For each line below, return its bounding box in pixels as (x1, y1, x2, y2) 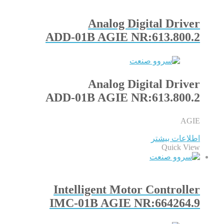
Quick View (161, 143, 200, 152)
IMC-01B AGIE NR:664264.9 (49, 196, 200, 210)
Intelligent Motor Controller (53, 183, 200, 196)
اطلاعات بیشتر (151, 134, 200, 143)
